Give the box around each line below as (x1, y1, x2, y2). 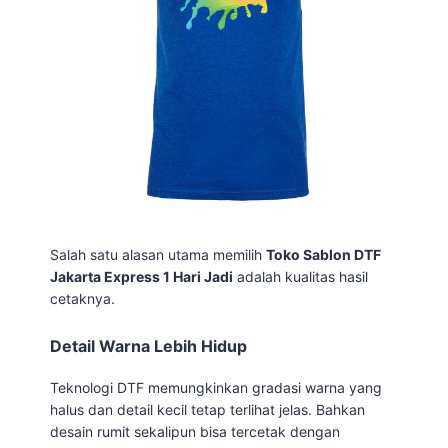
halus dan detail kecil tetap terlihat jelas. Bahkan (50, 400, 365, 418)
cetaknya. (50, 289, 115, 307)
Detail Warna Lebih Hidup (50, 335, 247, 356)
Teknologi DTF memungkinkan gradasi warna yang (50, 378, 382, 396)
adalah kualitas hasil (233, 267, 368, 285)
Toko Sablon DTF (266, 245, 381, 263)
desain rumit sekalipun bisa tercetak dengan (50, 422, 340, 440)
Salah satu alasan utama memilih (50, 245, 266, 263)
